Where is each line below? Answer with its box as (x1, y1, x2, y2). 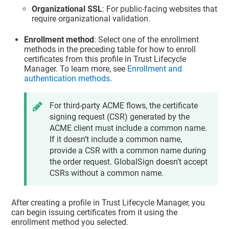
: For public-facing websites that (102, 4, 218, 14)
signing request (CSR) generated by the (50, 112, 190, 122)
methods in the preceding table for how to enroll (24, 44, 196, 55)
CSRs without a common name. (50, 168, 164, 178)
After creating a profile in (11, 198, 102, 208)
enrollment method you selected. (11, 217, 129, 227)
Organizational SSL (32, 4, 103, 14)
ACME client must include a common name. (50, 123, 208, 133)
